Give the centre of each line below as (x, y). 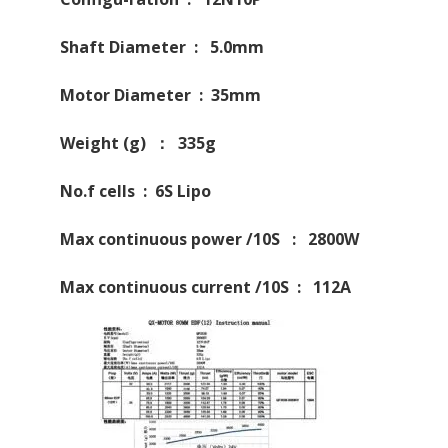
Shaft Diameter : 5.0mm (162, 46)
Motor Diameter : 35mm (160, 94)
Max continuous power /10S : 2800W (209, 238)
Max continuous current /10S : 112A (205, 286)
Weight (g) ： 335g (138, 142)
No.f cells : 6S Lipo (135, 190)
